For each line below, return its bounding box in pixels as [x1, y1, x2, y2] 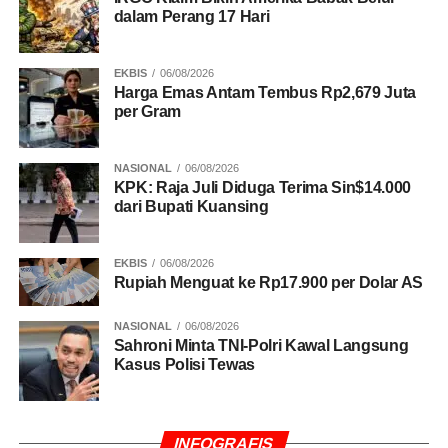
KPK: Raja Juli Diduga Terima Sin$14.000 [113, 178, 412, 196]
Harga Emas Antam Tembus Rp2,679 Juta [113, 83, 417, 101]
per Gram [113, 102, 182, 120]
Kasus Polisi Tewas [113, 355, 255, 373]
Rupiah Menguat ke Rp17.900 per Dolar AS [113, 273, 424, 291]
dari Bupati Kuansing [113, 197, 269, 215]
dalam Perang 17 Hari [113, 7, 270, 25]
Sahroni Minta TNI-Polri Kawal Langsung [113, 336, 409, 354]
